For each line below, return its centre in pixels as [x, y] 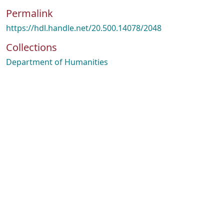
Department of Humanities [57, 62]
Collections [31, 47]
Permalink [29, 13]
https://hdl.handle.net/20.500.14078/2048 [84, 28]
